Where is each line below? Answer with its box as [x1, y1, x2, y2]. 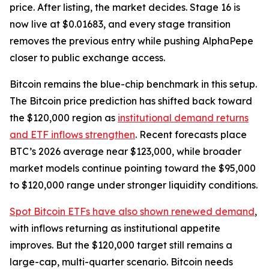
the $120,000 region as [10, 112, 118, 124]
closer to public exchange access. [10, 52, 165, 64]
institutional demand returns [118, 112, 249, 124]
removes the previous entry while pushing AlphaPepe [10, 35, 253, 47]
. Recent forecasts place [135, 128, 247, 141]
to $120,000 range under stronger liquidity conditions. [10, 179, 258, 192]
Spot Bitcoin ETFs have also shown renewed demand [10, 205, 255, 218]
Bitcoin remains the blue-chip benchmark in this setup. [10, 78, 257, 91]
